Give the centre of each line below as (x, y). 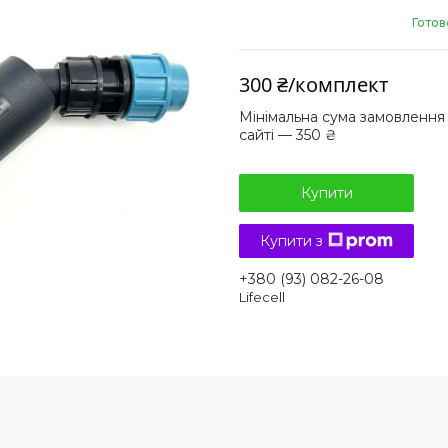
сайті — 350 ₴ (288, 135)
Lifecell (262, 297)
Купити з (291, 241)
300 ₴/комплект (314, 84)
